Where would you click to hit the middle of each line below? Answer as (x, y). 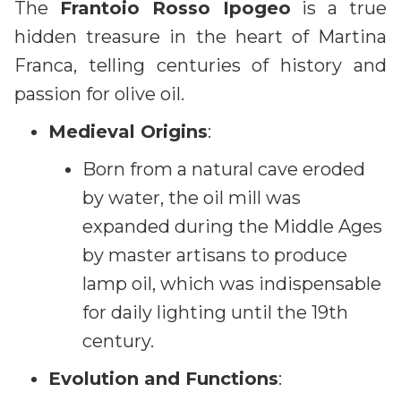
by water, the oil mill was (192, 197)
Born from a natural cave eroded (224, 169)
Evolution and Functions (163, 378)
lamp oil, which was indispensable (232, 283)
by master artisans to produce (215, 255)
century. (118, 341)
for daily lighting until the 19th (215, 312)
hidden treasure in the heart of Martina (200, 36)
